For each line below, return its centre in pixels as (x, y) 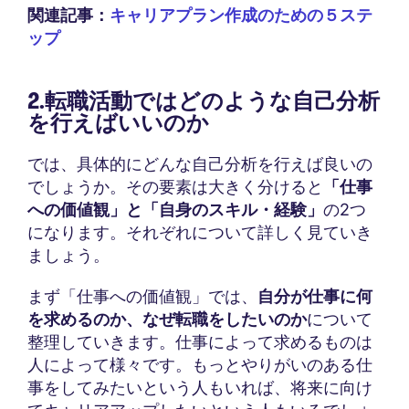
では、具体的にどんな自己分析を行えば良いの (200, 164)
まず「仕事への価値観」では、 (142, 297)
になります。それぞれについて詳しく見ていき (200, 233)
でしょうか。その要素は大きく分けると (175, 187)
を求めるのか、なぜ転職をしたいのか (167, 320)
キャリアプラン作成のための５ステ (241, 16)
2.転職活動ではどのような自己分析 (204, 101)
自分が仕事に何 (315, 297)
